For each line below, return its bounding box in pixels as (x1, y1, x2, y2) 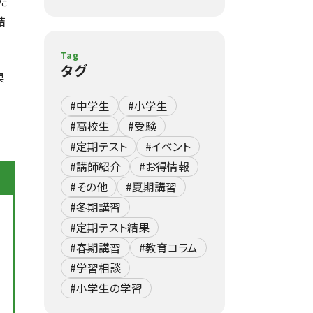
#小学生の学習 (69, 280, 143, 296)
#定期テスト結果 (69, 219, 150, 235)
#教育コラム (138, 240, 198, 256)
